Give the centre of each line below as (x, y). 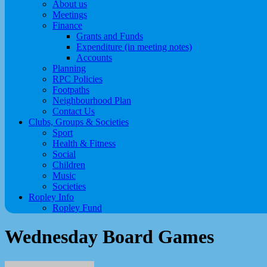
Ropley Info (51, 197)
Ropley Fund (77, 208)
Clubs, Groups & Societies (79, 122)
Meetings (70, 15)
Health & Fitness (84, 143)
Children (69, 165)
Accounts (94, 58)
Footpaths (71, 90)
